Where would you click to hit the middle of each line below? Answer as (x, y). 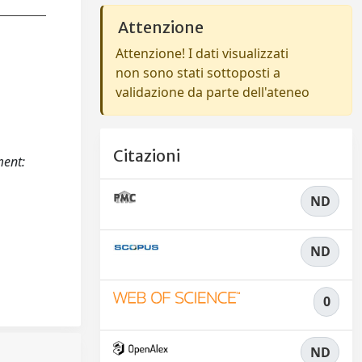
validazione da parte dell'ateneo (213, 92)
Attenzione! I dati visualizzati (202, 53)
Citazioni (147, 156)
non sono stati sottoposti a (198, 73)
